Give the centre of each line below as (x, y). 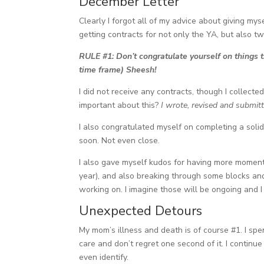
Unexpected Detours (141, 211)
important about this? (120, 105)
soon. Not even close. (120, 140)
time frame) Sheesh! (118, 70)
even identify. (104, 257)
